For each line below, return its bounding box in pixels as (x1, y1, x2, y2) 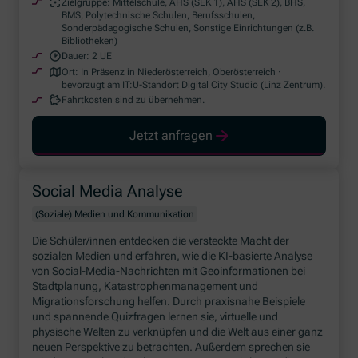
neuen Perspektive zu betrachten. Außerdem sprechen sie (32, 340, 311, 353)
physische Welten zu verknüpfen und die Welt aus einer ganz (32, 324, 324, 338)
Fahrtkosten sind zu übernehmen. (62, 93, 205, 105)
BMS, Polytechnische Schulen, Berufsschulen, (62, 10, 256, 22)
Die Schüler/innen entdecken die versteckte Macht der (32, 233, 290, 247)
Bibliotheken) (62, 35, 118, 47)
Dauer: (62, 50, 90, 62)
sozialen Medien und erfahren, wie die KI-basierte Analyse (32, 249, 313, 262)
